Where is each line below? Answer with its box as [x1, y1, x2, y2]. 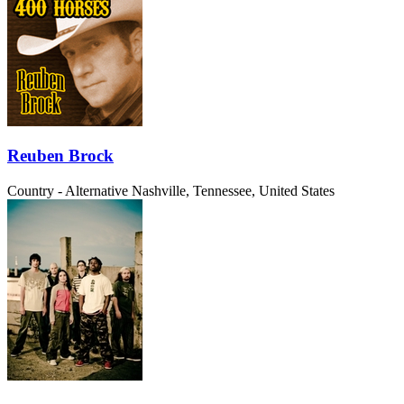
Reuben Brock [7, 146, 114, 166]
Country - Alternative [7, 183, 128, 198]
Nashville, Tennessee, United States [132, 183, 335, 198]
